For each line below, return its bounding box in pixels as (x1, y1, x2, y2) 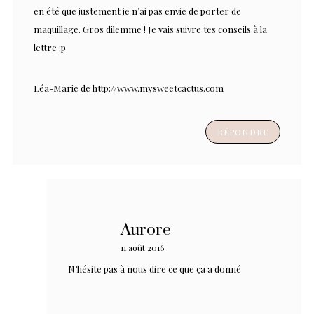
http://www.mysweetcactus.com (93, 82, 224, 95)
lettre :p (34, 41, 66, 54)
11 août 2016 (121, 242, 164, 254)
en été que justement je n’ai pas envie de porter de (34, 5, 241, 18)
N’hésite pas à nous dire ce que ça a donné (68, 263, 241, 275)
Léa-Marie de (34, 82, 93, 95)
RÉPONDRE (217, 126, 268, 138)
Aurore (121, 220, 171, 241)
